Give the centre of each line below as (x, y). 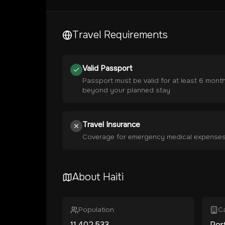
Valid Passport (107, 68)
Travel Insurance (111, 125)
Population (96, 210)
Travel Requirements (120, 35)
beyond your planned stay (126, 90)
